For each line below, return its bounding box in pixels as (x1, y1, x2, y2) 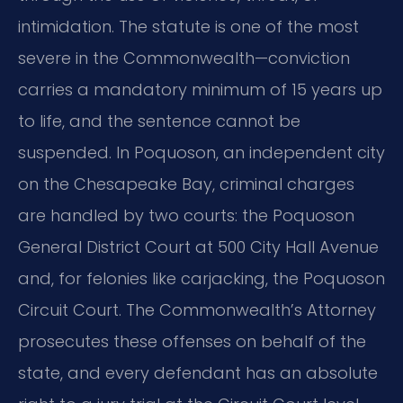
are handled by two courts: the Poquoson (18, 204, 354, 228)
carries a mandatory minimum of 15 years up (18, 78, 382, 102)
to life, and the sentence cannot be (18, 110, 300, 133)
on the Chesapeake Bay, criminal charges (18, 173, 354, 196)
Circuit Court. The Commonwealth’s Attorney (18, 299, 376, 322)
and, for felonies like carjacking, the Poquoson (18, 267, 385, 291)
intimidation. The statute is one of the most (18, 15, 359, 39)
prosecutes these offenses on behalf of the (18, 330, 366, 354)
